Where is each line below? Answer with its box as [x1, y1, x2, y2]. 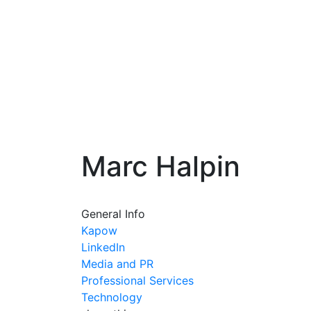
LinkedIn [81, 240, 125, 254]
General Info [81, 207, 145, 221]
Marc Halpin [81, 149, 240, 183]
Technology [81, 290, 142, 304]
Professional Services [81, 274, 194, 287]
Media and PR [81, 257, 153, 271]
